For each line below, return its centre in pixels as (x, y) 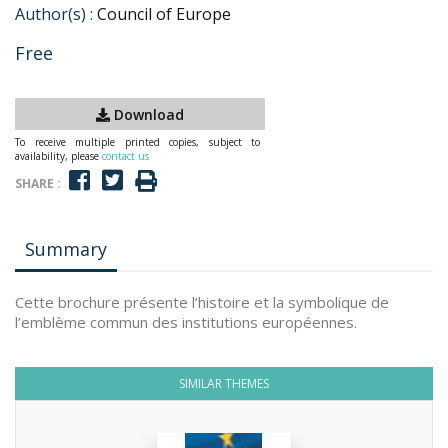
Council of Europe (164, 14)
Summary (66, 249)
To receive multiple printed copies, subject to (137, 142)
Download (147, 114)
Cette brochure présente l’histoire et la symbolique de (202, 302)
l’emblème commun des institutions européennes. (186, 322)
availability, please (58, 156)
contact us (125, 156)
